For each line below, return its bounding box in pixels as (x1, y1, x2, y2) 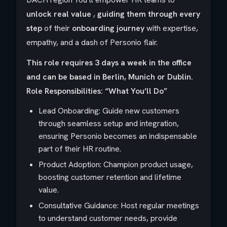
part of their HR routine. (39, 143, 121, 154)
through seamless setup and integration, (39, 118, 179, 129)
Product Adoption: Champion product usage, (39, 159, 193, 170)
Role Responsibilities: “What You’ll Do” (26, 86, 167, 96)
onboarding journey (72, 23, 144, 33)
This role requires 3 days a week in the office (26, 57, 192, 68)
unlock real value (26, 9, 91, 19)
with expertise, (144, 23, 198, 33)
